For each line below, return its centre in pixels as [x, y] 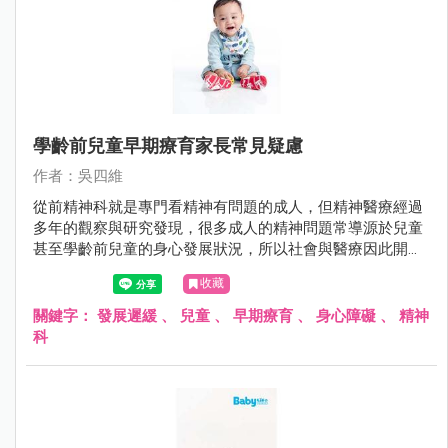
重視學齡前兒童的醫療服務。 [130, 270]
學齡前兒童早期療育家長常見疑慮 [168, 145]
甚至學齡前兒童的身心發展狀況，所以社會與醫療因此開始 [228, 249]
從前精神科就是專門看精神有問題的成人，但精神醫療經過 [228, 207]
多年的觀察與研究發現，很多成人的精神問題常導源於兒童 [228, 228]
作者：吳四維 [78, 176]
